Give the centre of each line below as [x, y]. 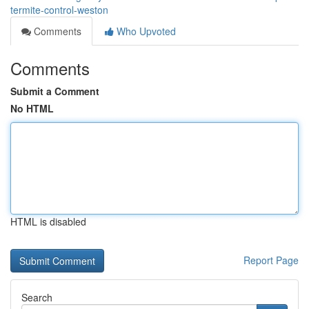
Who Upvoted [145, 31]
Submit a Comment [55, 91]
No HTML [32, 108]
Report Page [271, 260]
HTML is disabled [48, 221]
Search [37, 297]
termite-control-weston [59, 10]
